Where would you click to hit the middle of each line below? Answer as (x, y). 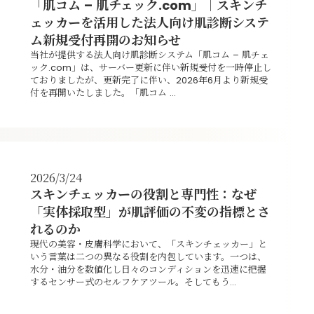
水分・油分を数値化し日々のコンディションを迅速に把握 (148, 269)
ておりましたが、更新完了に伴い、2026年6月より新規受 (149, 80)
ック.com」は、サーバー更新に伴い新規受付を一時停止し (150, 67)
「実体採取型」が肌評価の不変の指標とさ (150, 212)
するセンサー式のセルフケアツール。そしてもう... (133, 282)
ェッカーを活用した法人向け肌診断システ (149, 22)
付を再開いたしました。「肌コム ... (103, 93)
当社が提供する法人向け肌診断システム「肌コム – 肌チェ (149, 55)
